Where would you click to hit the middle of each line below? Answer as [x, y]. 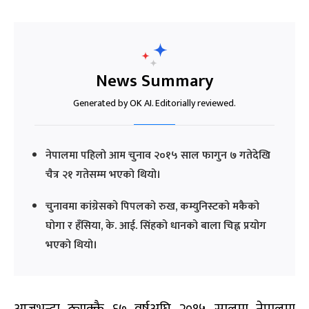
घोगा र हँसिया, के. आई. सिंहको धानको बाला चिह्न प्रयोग [156, 226]
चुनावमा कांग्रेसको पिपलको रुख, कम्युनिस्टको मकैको [152, 207]
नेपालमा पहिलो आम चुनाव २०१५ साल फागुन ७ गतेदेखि [158, 156]
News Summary [154, 81]
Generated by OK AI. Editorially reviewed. [154, 103]
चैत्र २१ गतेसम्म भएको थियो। [103, 175]
